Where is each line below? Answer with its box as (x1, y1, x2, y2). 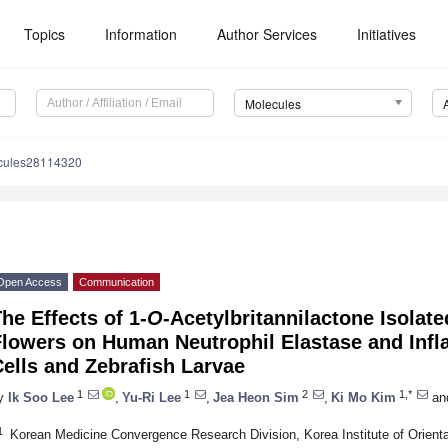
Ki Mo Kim (331, 389, 396, 405)
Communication (79, 276, 154, 289)
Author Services (217, 24, 318, 44)
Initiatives (357, 24, 417, 44)
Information (105, 24, 178, 44)
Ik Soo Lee (8, 389, 74, 405)
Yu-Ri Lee (122, 389, 181, 405)
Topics (24, 24, 66, 44)
